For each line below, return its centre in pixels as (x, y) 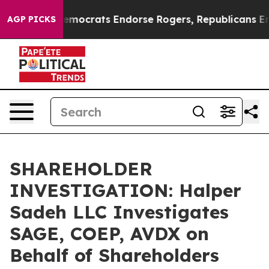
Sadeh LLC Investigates (119, 212)
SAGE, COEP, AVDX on (109, 234)
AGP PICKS (32, 19)
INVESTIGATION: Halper (125, 190)
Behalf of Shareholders (114, 255)
